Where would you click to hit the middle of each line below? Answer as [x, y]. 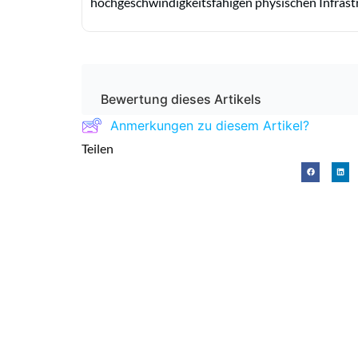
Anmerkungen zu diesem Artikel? [210, 125]
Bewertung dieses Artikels [181, 99]
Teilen [101, 149]
